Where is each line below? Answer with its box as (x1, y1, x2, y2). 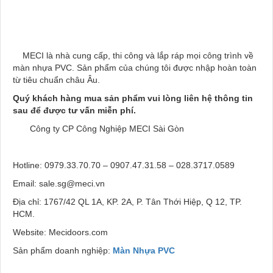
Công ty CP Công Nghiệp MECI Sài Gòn (27, 123, 184, 133)
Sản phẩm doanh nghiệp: (13, 245, 113, 255)
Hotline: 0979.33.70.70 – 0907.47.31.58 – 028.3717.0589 (13, 160, 235, 170)
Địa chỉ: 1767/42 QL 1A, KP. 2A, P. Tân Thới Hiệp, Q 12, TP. (13, 196, 242, 207)
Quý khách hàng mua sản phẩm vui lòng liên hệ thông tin (13, 93, 253, 103)
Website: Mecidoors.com (13, 227, 108, 237)
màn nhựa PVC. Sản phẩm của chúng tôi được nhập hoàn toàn (13, 62, 257, 73)
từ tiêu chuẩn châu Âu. (13, 74, 100, 85)
